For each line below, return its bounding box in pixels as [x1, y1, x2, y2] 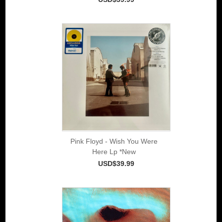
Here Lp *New [92, 147, 136, 156]
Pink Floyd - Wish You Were [70, 137, 158, 145]
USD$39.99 [98, 159, 134, 167]
